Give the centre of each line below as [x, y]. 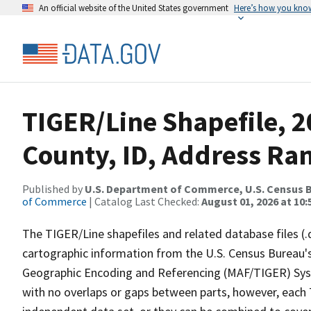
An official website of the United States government [134, 8]
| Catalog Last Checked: [144, 201]
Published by [53, 189]
